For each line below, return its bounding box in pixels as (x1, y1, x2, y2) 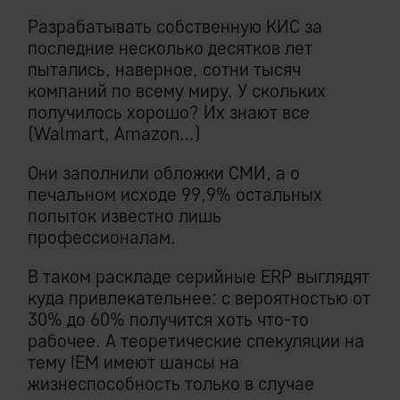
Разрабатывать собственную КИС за (28, 15, 322, 38)
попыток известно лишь (28, 204, 221, 228)
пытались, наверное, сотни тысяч (28, 58, 301, 81)
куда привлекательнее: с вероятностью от (28, 287, 371, 310)
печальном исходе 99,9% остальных (28, 183, 322, 206)
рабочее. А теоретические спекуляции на (28, 329, 364, 353)
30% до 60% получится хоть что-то (28, 308, 309, 331)
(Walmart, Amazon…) (28, 122, 201, 146)
